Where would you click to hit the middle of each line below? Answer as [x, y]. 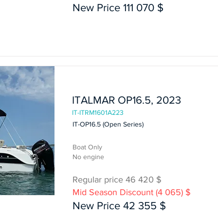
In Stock [84, 73]
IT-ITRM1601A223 [98, 112]
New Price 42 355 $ [119, 206]
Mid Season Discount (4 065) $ [132, 192]
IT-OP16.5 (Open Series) [108, 124]
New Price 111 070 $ [118, 8]
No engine [88, 157]
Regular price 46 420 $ [117, 180]
